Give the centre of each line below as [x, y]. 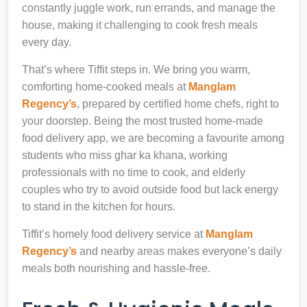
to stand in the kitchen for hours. [99, 206]
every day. [47, 42]
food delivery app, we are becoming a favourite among [153, 138]
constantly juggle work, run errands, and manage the [149, 8]
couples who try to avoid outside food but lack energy [150, 189]
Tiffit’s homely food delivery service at [114, 234]
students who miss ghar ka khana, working [125, 155]
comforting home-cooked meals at [105, 86]
